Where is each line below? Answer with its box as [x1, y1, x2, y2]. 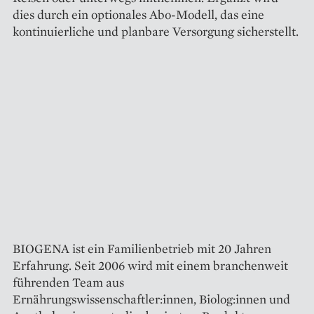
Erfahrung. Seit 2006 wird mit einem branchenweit [13, 257, 288, 273]
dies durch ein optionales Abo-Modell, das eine [13, 6, 264, 22]
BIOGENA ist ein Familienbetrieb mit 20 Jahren [13, 240, 271, 257]
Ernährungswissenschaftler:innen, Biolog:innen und [13, 290, 290, 307]
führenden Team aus [13, 273, 124, 290]
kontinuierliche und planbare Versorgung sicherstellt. [13, 22, 299, 39]
